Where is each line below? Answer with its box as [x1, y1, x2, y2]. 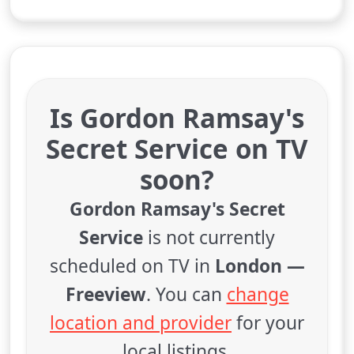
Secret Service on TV [46, 131, 308, 167]
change [226, 282, 289, 307]
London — [214, 254, 305, 278]
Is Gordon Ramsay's [50, 100, 304, 136]
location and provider [50, 311, 232, 335]
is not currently [143, 225, 275, 250]
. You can [145, 282, 227, 307]
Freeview [65, 282, 146, 307]
